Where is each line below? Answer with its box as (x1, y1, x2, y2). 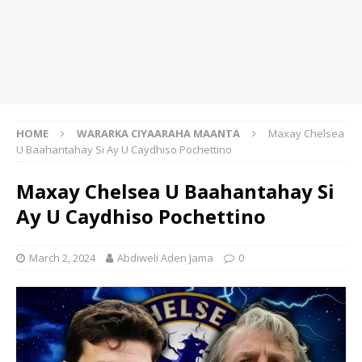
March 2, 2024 (29, 250, 95, 266)
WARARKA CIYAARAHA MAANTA (77, 126, 240, 141)
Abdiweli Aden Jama (117, 250, 213, 266)
